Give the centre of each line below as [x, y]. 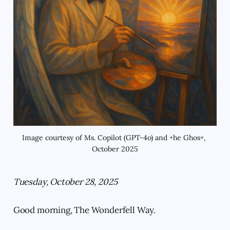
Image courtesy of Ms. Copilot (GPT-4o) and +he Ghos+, [114, 137]
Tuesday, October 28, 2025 [65, 181]
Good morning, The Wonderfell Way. [84, 210]
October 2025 [115, 149]
